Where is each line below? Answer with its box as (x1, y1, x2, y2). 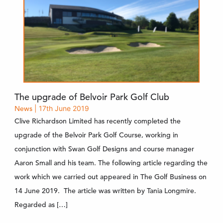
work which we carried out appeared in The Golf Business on (14, 172, 207, 181)
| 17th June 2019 (32, 104, 89, 112)
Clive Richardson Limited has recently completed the (14, 116, 181, 125)
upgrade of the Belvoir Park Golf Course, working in (14, 130, 178, 139)
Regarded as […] (14, 200, 68, 209)
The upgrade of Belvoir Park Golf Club (14, 91, 169, 103)
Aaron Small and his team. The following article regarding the (14, 158, 208, 167)
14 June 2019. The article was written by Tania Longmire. (14, 186, 196, 195)
